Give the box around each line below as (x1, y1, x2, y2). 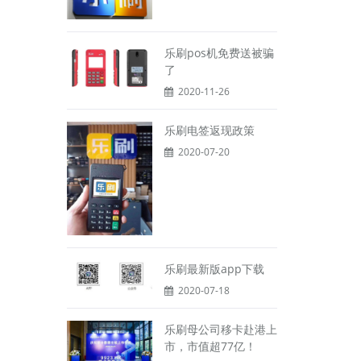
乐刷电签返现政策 (164, 122, 255, 138)
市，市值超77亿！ (164, 338, 256, 354)
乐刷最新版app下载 (164, 260, 264, 276)
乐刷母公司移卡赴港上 (164, 321, 277, 337)
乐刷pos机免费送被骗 (164, 44, 274, 60)
